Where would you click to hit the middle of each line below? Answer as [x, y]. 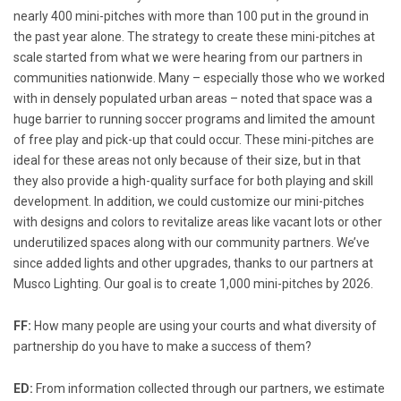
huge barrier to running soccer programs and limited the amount [194, 119]
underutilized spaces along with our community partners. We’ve [192, 242]
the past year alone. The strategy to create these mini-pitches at [194, 36]
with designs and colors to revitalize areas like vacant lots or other [198, 222]
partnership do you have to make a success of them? [162, 346]
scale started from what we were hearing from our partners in [188, 57]
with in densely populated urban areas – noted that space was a [193, 98]
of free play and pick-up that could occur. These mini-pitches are [194, 139]
